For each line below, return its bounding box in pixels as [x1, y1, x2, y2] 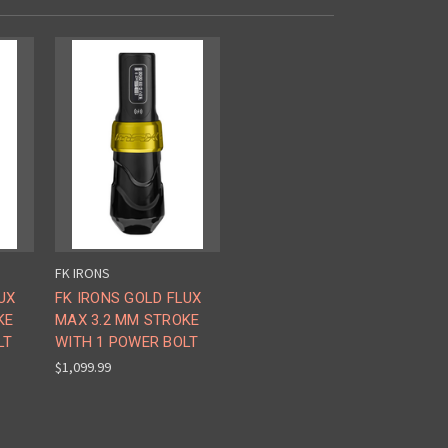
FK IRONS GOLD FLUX [55, 289, 202, 308]
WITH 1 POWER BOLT [55, 333, 199, 352]
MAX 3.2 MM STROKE [55, 311, 200, 330]
